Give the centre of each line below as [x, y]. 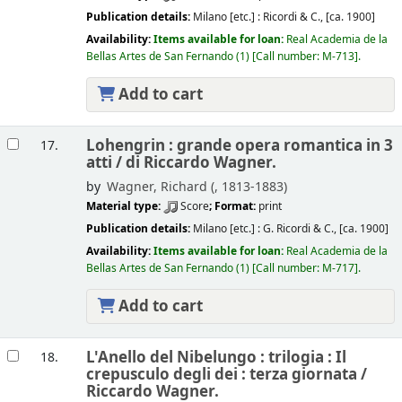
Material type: [124, 206]
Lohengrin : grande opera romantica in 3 [239, 145]
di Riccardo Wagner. [201, 162]
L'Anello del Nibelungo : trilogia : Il [216, 357]
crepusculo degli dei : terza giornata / [226, 374]
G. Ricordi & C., [301, 229]
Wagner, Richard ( [160, 187]
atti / [105, 162]
